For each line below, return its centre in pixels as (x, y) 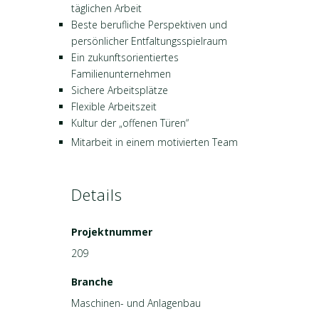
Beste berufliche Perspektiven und (149, 25)
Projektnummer (112, 232)
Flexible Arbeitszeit (114, 106)
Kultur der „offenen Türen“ (130, 123)
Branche (92, 282)
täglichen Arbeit (106, 8)
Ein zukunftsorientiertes (125, 57)
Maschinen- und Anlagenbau (136, 303)
